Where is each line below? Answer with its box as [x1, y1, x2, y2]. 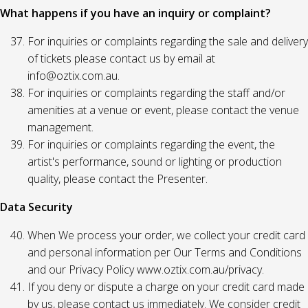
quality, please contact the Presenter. [27, 171, 208, 186]
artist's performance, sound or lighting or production [27, 154, 282, 169]
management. [27, 120, 93, 135]
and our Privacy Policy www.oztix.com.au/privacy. [27, 262, 264, 277]
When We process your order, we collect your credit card [27, 228, 305, 243]
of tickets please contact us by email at [27, 51, 215, 66]
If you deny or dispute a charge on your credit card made [27, 279, 305, 294]
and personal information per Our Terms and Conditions [27, 245, 302, 260]
